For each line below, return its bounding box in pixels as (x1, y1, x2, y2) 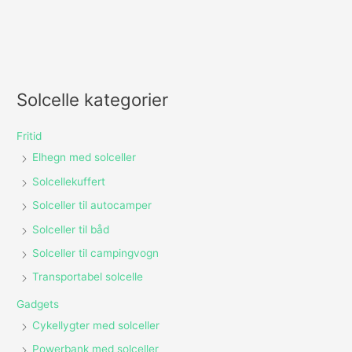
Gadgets (16, 297, 60, 310)
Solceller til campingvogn (32, 246, 159, 259)
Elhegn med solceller (32, 151, 137, 164)
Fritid (16, 130, 42, 143)
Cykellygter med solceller (32, 318, 160, 332)
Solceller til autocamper (32, 199, 152, 212)
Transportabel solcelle (32, 270, 144, 284)
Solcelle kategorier (16, 88, 169, 110)
